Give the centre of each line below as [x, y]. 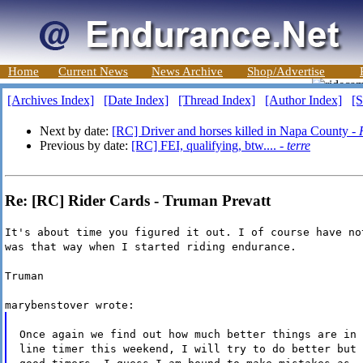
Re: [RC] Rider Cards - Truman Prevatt [138, 200]
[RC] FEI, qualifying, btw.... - [209, 145]
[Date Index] [136, 100]
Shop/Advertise [286, 71]
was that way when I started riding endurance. [151, 247]
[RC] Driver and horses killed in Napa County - [235, 131]
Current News [93, 71]
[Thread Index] [217, 100]
